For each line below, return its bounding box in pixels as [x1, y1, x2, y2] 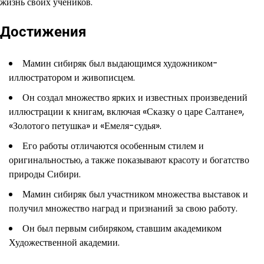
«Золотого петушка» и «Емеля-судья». [9, 119, 161, 133]
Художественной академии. [9, 236, 120, 250]
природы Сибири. [9, 167, 81, 181]
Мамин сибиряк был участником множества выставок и [22, 187, 248, 202]
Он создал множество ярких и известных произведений [22, 91, 247, 105]
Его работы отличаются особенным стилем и [22, 139, 204, 153]
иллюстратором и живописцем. [9, 71, 135, 85]
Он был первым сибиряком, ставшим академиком [22, 222, 222, 236]
